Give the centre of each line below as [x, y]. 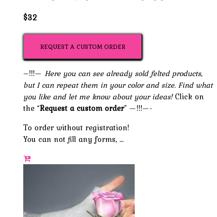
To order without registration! [76, 128]
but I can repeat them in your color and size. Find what [118, 85]
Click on [188, 97]
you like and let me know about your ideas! [98, 97]
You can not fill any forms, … [74, 139]
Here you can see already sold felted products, [124, 73]
